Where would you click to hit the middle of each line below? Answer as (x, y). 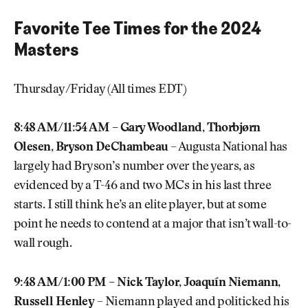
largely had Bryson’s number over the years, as (134, 167)
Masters (46, 50)
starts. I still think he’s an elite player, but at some (140, 206)
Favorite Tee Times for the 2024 (137, 29)
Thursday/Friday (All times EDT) (100, 90)
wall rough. (43, 244)
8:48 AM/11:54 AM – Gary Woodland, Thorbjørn (137, 129)
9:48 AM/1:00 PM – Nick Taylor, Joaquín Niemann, (147, 283)
